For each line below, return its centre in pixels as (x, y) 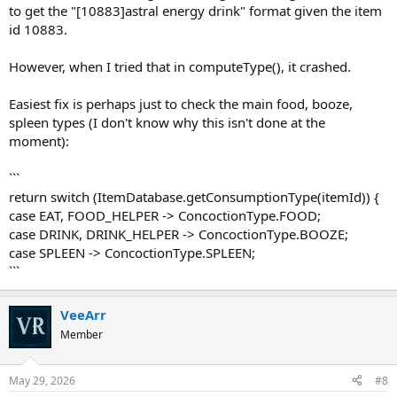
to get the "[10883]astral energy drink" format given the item (195, 11)
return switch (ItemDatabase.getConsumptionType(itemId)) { (194, 197)
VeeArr (83, 315)
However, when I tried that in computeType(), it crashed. (180, 66)
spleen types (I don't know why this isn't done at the (167, 122)
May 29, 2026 (42, 380)
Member (82, 335)
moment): (39, 141)
